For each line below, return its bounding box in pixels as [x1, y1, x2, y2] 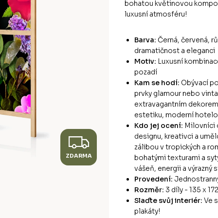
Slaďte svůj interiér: [134, 196, 202, 205]
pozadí [134, 67, 157, 76]
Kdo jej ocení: [134, 121, 183, 130]
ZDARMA [65, 152, 92, 160]
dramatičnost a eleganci [134, 46, 215, 55]
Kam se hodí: [134, 78, 180, 87]
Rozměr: [134, 185, 164, 194]
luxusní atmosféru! [125, 9, 187, 18]
